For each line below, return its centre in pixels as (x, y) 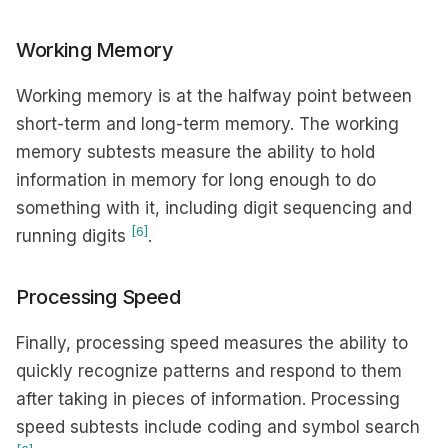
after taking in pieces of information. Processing (208, 399)
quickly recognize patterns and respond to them (209, 371)
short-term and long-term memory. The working (207, 124)
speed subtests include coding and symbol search (218, 427)
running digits (73, 236)
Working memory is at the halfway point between (214, 96)
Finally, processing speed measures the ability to (212, 343)
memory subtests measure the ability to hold (195, 152)
